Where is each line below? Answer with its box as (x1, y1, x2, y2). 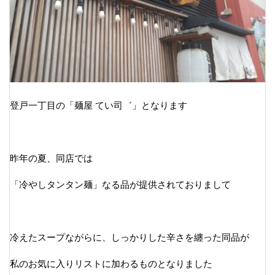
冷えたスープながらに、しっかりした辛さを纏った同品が (10, 232, 249, 243)
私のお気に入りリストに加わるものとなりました (10, 258, 212, 269)
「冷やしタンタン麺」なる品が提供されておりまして (10, 179, 231, 190)
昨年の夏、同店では (10, 153, 93, 164)
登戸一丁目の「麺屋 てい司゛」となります (10, 100, 187, 111)
